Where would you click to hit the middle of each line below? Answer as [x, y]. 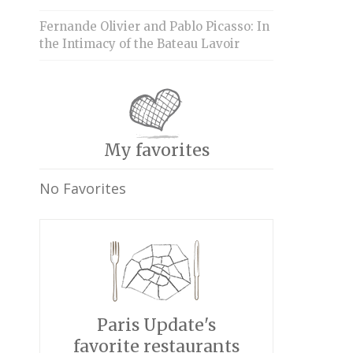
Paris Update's [157, 325]
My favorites [156, 150]
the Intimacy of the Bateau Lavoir [139, 44]
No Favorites [83, 189]
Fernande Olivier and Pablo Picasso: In [154, 27]
